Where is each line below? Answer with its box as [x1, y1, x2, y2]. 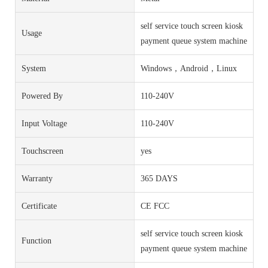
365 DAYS [140, 173, 178, 183]
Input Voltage [22, 118, 67, 128]
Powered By [22, 91, 63, 100]
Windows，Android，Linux [140, 63, 237, 73]
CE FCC [140, 201, 169, 211]
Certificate [22, 201, 57, 211]
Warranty [22, 173, 53, 183]
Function [22, 236, 51, 246]
